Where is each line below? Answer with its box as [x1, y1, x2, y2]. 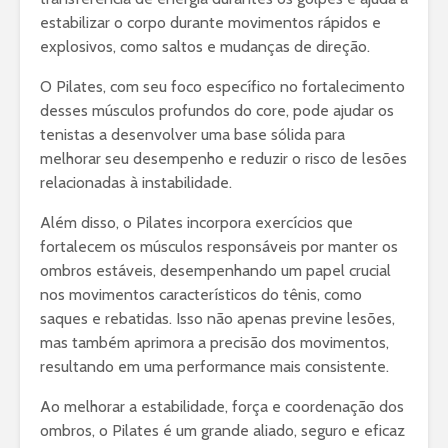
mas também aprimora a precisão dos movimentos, [40, 333, 389, 353]
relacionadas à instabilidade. [40, 173, 232, 193]
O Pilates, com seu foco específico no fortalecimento [40, 77, 405, 97]
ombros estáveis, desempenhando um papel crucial [40, 261, 391, 281]
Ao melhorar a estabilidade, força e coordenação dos [40, 397, 404, 417]
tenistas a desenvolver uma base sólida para [40, 125, 345, 145]
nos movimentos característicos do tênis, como [40, 285, 362, 305]
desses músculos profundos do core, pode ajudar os [40, 101, 394, 121]
